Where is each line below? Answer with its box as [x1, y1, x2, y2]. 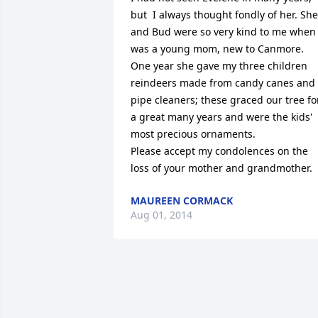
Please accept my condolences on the [131, 144, 308, 158]
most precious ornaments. [131, 127, 258, 141]
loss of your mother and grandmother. [131, 161, 312, 175]
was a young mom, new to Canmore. [131, 42, 304, 55]
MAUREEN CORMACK [131, 194, 233, 207]
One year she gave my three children [131, 59, 307, 72]
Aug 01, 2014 [131, 208, 192, 221]
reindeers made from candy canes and [131, 76, 315, 89]
